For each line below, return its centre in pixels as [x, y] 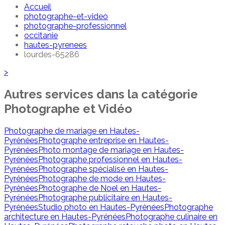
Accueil [38, 7]
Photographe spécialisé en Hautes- [103, 169]
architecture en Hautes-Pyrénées [65, 216]
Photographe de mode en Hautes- [102, 178]
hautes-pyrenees [55, 45]
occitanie [41, 36]
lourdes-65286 [52, 55]
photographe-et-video [66, 17]
